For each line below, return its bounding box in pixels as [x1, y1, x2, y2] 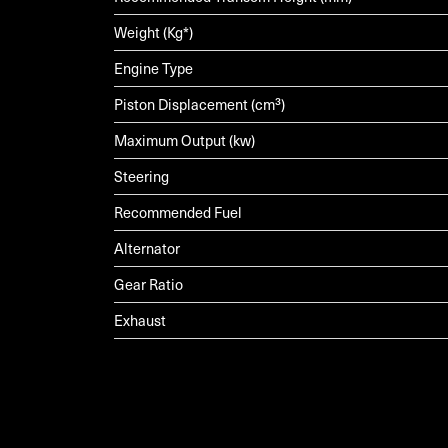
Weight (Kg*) [114, 22, 193, 43]
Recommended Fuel [114, 202, 242, 223]
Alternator [114, 238, 180, 259]
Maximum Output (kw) [114, 130, 255, 151]
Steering [114, 166, 169, 187]
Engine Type [114, 58, 193, 79]
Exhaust [114, 310, 166, 331]
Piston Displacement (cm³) [114, 94, 285, 115]
